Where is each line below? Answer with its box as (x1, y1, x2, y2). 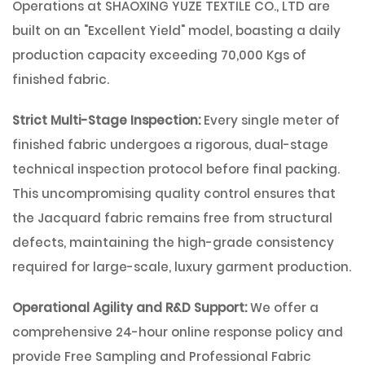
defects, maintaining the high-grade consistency (12, 234, 334, 251)
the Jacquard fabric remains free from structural (12, 209, 332, 226)
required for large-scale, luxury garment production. (12, 258, 351, 275)
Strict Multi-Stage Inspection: (12, 112, 204, 129)
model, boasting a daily (185, 22, 341, 39)
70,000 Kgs (221, 46, 289, 64)
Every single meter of (204, 112, 340, 129)
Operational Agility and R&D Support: (12, 299, 250, 316)
